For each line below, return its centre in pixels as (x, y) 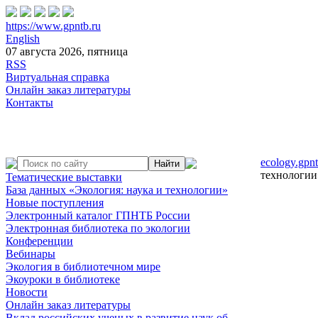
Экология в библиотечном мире (83, 267)
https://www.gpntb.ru (53, 26)
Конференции (39, 241)
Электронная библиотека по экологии (98, 228)
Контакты (29, 103)
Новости (27, 292)
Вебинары (31, 254)
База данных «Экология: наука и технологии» (117, 190)
